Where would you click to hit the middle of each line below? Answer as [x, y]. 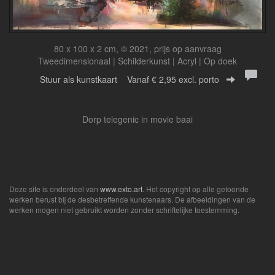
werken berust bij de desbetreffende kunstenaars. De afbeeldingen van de [132, 199]
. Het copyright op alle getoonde [196, 189]
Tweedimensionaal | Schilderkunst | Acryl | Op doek [137, 61]
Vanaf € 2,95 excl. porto [173, 79]
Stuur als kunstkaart [83, 79]
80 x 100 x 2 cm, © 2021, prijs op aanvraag [137, 49]
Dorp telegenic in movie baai [137, 119]
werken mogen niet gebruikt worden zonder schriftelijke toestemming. [124, 210]
